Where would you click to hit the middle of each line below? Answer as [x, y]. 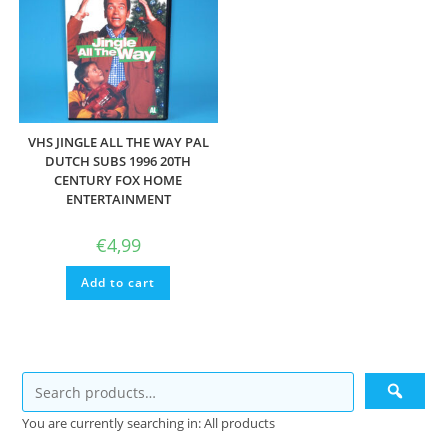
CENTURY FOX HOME [118, 179]
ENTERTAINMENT [118, 198]
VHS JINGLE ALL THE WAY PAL [118, 141]
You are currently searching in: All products [149, 423]
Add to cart [118, 282]
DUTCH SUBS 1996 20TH [118, 160]
